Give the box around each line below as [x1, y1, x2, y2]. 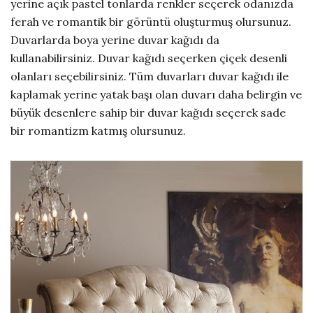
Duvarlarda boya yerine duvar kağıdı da [10, 33, 219, 48]
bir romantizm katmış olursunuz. [10, 124, 186, 138]
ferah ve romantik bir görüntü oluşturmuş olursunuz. [10, 15, 291, 29]
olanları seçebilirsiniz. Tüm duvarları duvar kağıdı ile [10, 69, 289, 84]
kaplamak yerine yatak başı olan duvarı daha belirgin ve [10, 87, 302, 102]
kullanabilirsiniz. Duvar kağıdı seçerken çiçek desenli [10, 51, 287, 66]
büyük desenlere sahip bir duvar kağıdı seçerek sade [10, 105, 286, 120]
